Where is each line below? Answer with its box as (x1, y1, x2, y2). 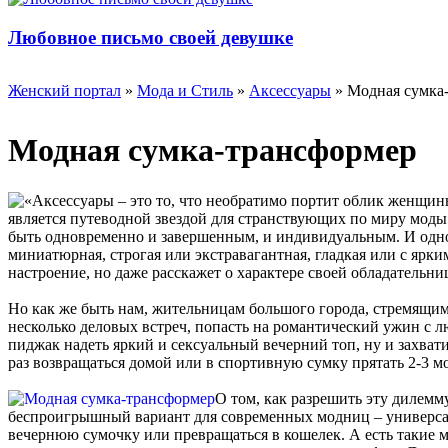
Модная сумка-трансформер (8, 131, 417, 168)
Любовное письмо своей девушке (8, 26, 293, 48)
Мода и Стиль (137, 82, 233, 100)
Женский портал (8, 82, 121, 100)
